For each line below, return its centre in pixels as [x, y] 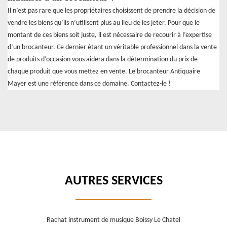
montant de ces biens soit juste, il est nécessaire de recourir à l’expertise [110, 35]
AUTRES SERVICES [113, 181]
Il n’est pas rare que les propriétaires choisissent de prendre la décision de [111, 11]
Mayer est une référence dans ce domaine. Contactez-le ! [89, 84]
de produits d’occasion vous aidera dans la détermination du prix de [103, 60]
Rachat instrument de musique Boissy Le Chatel [113, 220]
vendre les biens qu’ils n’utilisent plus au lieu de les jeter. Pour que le [104, 23]
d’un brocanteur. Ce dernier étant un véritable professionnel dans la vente [112, 48]
